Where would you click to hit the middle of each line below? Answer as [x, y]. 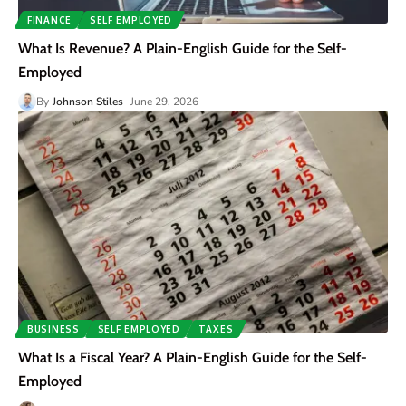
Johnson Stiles [88, 102]
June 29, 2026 [165, 102]
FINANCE [49, 20]
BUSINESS [53, 329]
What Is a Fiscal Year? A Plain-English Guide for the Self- [193, 358]
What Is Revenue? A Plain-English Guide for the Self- [183, 49]
